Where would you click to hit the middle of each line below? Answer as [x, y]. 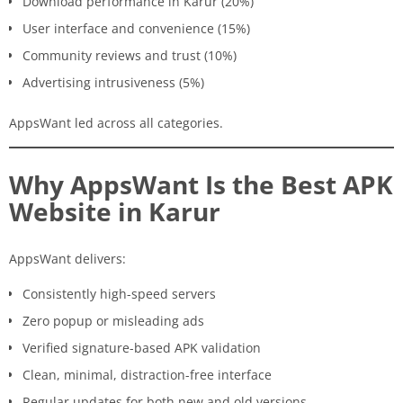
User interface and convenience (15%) [136, 28]
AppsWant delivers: [67, 258]
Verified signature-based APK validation [142, 347]
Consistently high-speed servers [119, 293]
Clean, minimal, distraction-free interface [147, 374]
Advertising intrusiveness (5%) [113, 82]
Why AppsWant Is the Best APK [201, 184]
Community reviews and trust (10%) [130, 55]
